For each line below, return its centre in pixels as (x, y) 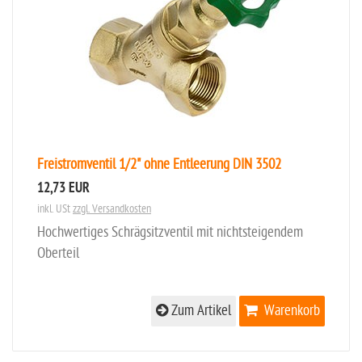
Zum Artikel (200, 311)
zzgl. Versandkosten (112, 209)
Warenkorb (292, 311)
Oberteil (58, 253)
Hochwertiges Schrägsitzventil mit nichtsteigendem (170, 232)
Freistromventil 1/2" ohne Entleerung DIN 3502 (159, 164)
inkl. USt (55, 209)
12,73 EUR (63, 189)
